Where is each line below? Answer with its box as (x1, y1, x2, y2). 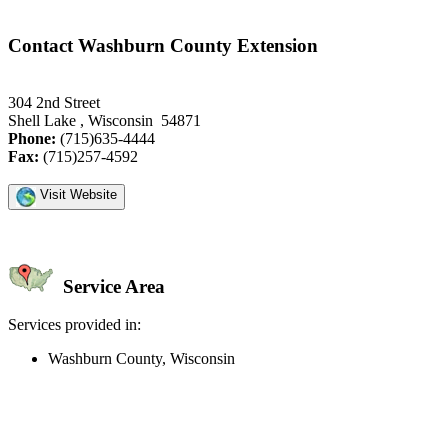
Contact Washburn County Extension (8, 35, 318, 57)
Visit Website (36, 186, 117, 202)
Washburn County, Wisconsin (48, 350, 235, 368)
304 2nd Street (8, 93, 100, 111)
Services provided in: (8, 316, 141, 334)
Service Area (58, 275, 165, 297)
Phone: (8, 129, 56, 147)
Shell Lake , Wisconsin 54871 (8, 111, 201, 129)
